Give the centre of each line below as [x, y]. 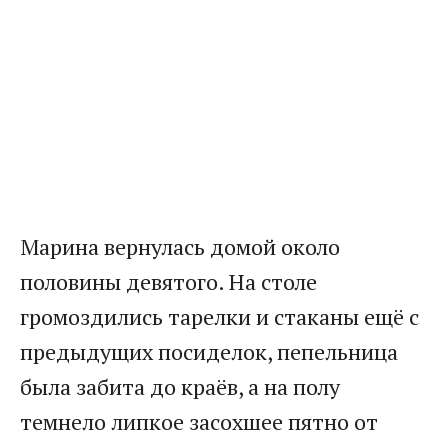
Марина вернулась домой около [180, 246]
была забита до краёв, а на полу [180, 386]
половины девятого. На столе [168, 281]
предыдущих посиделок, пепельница [209, 351]
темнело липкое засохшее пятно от [199, 421]
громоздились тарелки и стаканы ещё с [219, 316]
